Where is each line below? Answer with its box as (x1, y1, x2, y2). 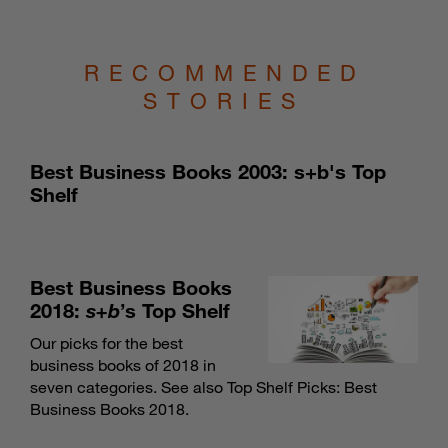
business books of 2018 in (30, 355, 216, 376)
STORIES (143, 87, 305, 115)
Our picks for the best (30, 333, 183, 354)
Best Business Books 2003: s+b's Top (30, 159, 386, 184)
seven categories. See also (30, 377, 227, 398)
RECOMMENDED (83, 59, 365, 87)
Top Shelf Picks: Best (227, 377, 377, 398)
